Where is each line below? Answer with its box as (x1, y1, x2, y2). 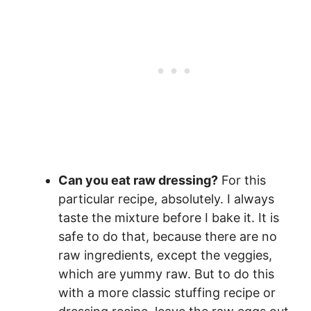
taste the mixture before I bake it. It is (58, 210, 279, 226)
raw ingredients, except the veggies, (58, 248, 272, 263)
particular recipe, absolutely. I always (58, 192, 274, 207)
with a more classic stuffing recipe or (58, 285, 276, 301)
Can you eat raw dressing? (58, 173, 218, 188)
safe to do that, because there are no (58, 229, 277, 244)
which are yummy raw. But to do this (58, 267, 274, 282)
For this (218, 173, 266, 188)
